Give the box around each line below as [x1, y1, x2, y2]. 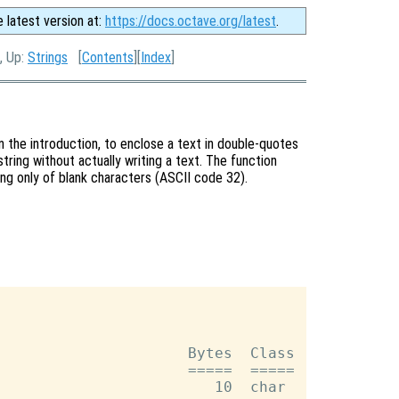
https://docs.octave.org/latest [105, 12, 276, 29]
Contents [82, 49, 134, 66]
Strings [28, 49, 68, 66]
